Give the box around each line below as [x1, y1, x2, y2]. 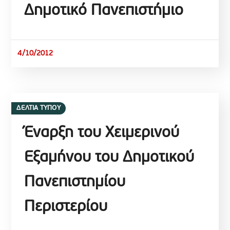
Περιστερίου [24, 199, 108, 215]
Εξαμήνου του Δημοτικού [24, 149, 195, 166]
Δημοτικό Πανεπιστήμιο [24, 3, 184, 19]
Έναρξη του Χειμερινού [24, 125, 180, 141]
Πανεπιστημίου [24, 174, 126, 190]
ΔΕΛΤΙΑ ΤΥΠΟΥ [16, 104, 61, 111]
